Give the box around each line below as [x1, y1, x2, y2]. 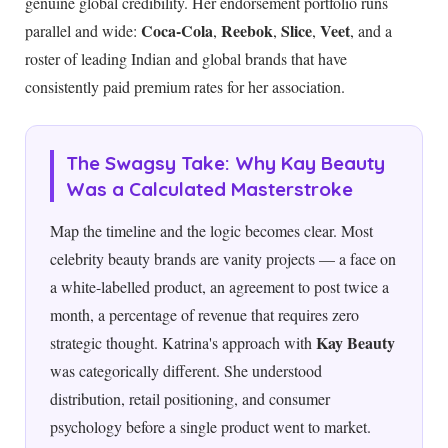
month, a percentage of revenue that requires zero [50, 304, 359, 326]
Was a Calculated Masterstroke [66, 176, 353, 201]
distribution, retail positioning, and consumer [50, 388, 330, 410]
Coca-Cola [141, 18, 213, 42]
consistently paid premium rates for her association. [25, 75, 345, 97]
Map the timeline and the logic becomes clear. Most [50, 220, 373, 242]
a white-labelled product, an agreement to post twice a [50, 276, 389, 298]
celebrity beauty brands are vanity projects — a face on [50, 248, 396, 270]
